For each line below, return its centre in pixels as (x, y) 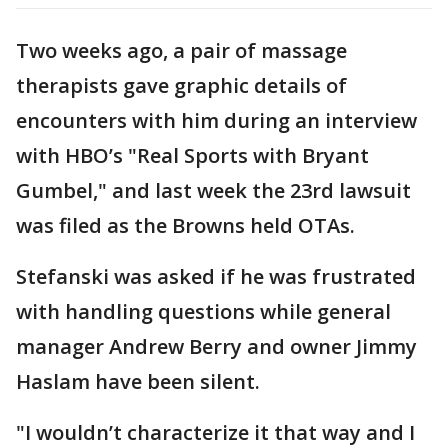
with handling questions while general (203, 311)
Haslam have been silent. (138, 381)
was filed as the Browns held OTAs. (185, 225)
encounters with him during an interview (216, 120)
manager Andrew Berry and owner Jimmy (216, 346)
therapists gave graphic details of (181, 85)
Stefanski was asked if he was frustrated (216, 276)
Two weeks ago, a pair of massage (181, 50)
